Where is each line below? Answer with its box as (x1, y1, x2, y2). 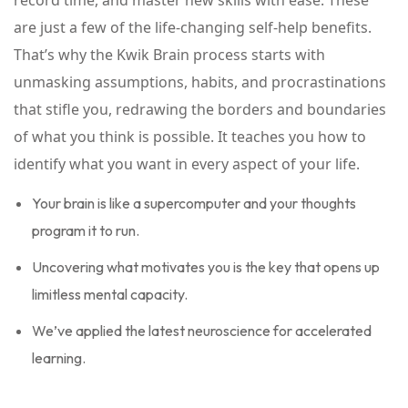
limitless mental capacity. (32, 285, 188, 304)
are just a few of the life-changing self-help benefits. (14, 17, 372, 38)
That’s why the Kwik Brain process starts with (14, 45, 325, 66)
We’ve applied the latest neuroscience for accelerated (32, 321, 372, 341)
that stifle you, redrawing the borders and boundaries (14, 99, 386, 120)
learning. (32, 349, 86, 368)
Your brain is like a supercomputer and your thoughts (32, 194, 356, 213)
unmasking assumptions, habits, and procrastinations (14, 72, 386, 93)
